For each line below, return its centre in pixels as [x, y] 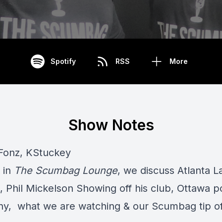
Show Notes [111, 125]
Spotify [63, 61]
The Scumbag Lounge [66, 170]
